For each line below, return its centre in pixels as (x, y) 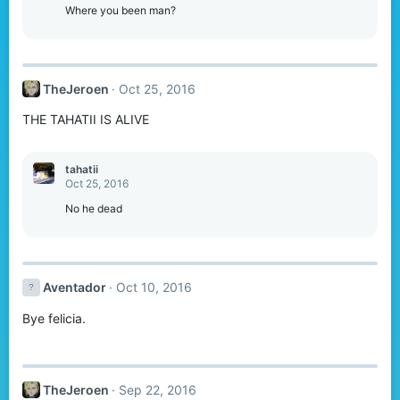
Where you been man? (121, 10)
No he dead (94, 209)
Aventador (74, 287)
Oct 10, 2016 (154, 287)
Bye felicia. (54, 318)
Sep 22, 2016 (157, 389)
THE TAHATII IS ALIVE (86, 120)
